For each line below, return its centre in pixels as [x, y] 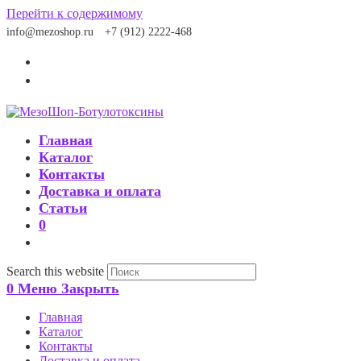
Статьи [63, 208]
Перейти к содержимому [75, 13]
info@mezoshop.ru [50, 32]
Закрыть [90, 288]
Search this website [55, 271]
